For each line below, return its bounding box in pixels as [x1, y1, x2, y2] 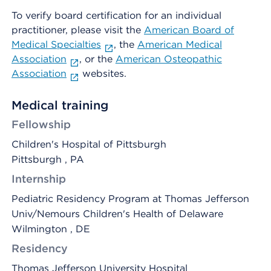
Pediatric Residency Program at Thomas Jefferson [11, 193, 249, 204]
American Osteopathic [115, 53, 222, 65]
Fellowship [11, 118, 71, 131]
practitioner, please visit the [11, 24, 144, 36]
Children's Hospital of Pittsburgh [11, 139, 166, 150]
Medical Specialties [11, 39, 101, 50]
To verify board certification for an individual [11, 10, 221, 21]
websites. [79, 68, 126, 79]
